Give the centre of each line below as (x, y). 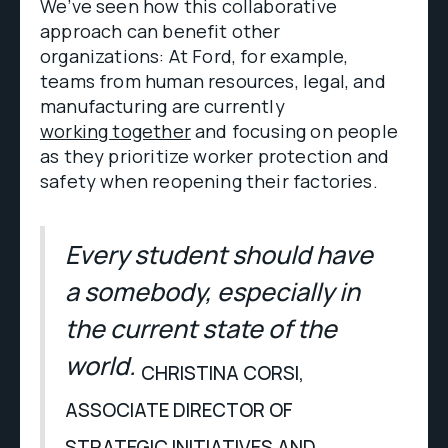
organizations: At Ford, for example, (194, 56)
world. (100, 365)
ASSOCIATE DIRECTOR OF (179, 409)
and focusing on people (294, 131)
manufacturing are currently (162, 106)
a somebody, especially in (212, 291)
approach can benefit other (160, 31)
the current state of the (201, 328)
